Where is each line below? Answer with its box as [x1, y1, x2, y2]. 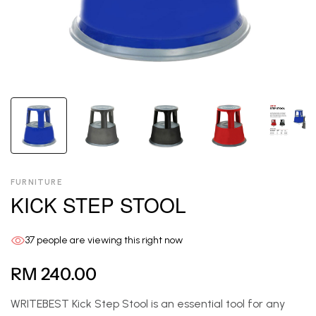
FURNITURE [11, 177, 63, 187]
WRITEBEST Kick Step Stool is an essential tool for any [11, 297, 285, 310]
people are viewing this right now [35, 234, 183, 246]
